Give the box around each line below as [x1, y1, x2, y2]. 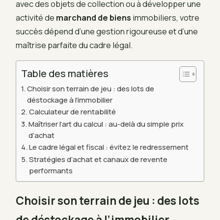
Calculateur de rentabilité [28, 106, 116, 116]
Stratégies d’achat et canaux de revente [28, 154, 167, 164]
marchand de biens [56, 12, 131, 24]
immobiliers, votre [131, 12, 199, 24]
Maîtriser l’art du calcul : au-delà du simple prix [28, 118, 184, 129]
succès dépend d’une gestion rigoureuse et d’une [16, 26, 198, 37]
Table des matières [21, 66, 109, 80]
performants [28, 165, 73, 175]
